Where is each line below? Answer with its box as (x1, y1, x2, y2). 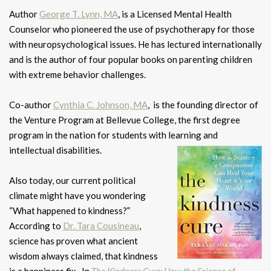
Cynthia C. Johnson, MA (53, 99, 148, 110)
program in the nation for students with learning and (9, 129, 218, 140)
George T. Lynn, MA (39, 8, 118, 19)
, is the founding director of (148, 99, 258, 110)
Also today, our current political (9, 174, 135, 186)
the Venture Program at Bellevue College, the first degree (9, 114, 240, 125)
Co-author (9, 99, 53, 110)
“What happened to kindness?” (9, 204, 130, 216)
